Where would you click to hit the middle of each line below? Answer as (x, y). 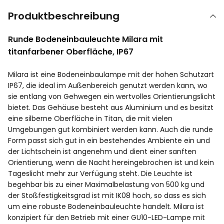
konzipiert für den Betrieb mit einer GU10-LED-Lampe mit (106, 217)
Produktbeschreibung (64, 16)
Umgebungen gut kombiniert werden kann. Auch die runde (110, 129)
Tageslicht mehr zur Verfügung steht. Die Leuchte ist (100, 173)
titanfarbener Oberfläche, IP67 (71, 51)
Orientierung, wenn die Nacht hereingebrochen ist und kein (111, 162)
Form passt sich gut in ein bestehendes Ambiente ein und (109, 140)
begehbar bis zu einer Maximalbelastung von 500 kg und (106, 184)
